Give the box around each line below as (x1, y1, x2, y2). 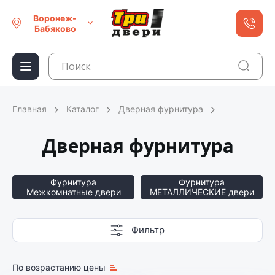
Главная (12, 104, 47, 114)
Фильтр (131, 224, 165, 236)
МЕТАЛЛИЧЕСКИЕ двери (149, 187, 254, 197)
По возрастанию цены (12, 262, 106, 273)
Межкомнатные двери (26, 187, 121, 197)
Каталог (66, 104, 99, 114)
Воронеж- (33, 12, 77, 23)
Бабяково (34, 23, 76, 34)
